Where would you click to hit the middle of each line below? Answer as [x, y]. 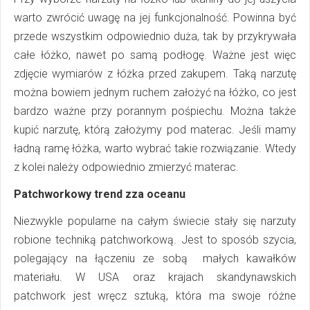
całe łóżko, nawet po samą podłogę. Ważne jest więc [155, 55]
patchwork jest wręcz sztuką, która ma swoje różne [155, 296]
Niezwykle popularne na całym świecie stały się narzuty [155, 221]
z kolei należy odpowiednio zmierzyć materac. [126, 167]
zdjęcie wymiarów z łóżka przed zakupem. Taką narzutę [155, 74]
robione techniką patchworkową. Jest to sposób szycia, [155, 240]
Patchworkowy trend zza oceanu [100, 194]
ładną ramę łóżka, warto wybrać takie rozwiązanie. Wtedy [155, 149]
